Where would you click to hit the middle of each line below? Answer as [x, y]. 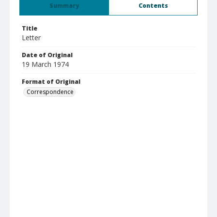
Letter [31, 38]
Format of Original [51, 82]
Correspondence [50, 92]
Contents [153, 6]
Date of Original [47, 55]
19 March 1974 [45, 64]
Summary [64, 6]
